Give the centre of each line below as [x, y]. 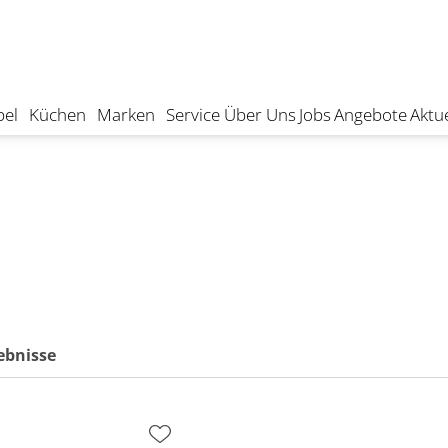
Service [193, 114]
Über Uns [259, 114]
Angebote [370, 114]
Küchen [58, 114]
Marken [126, 114]
